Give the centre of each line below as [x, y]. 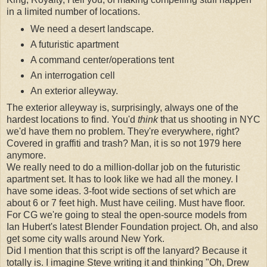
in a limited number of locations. [73, 11]
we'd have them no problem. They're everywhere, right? [123, 132]
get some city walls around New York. [86, 239]
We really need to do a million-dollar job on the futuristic [123, 167]
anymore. [26, 156]
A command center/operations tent [102, 60]
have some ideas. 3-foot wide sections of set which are [121, 191]
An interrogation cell [72, 75]
